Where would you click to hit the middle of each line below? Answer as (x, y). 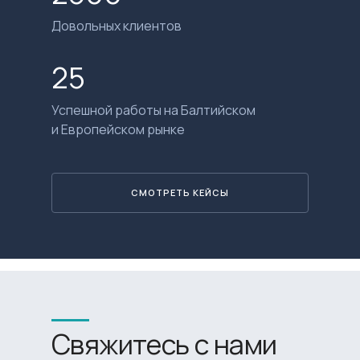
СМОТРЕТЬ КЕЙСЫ (180, 193)
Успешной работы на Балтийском (153, 110)
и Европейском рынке (118, 129)
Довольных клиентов (117, 25)
